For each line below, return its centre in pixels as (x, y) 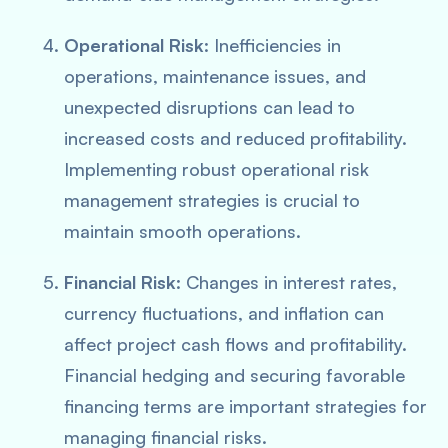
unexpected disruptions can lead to (209, 107)
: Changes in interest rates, (286, 282)
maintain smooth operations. (182, 231)
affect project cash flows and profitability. (235, 344)
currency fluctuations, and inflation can (224, 313)
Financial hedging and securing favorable (234, 375)
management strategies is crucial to (212, 200)
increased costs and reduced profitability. (235, 138)
